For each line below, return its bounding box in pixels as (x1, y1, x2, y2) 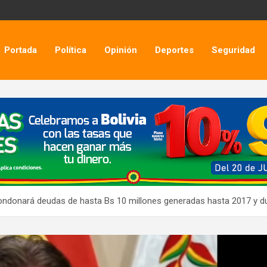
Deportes (155, 44, 194, 55)
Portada (4, 44, 38, 55)
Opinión (104, 44, 138, 55)
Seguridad (212, 44, 256, 55)
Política (55, 44, 87, 55)
